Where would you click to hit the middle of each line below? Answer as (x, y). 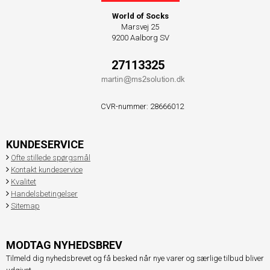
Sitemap (25, 206)
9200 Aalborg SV (140, 38)
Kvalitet (24, 181)
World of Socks (140, 16)
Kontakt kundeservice (47, 169)
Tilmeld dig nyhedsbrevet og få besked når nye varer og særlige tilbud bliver (135, 258)
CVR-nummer (124, 106)
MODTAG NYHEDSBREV (64, 245)
